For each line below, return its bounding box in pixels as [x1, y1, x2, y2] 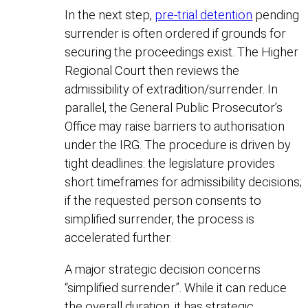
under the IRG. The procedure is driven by [65, 137, 291, 153]
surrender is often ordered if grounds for [65, 26, 287, 41]
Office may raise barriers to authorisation [65, 119, 285, 134]
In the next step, [65, 8, 155, 23]
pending [252, 8, 300, 23]
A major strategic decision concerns [65, 261, 261, 276]
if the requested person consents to [65, 193, 262, 208]
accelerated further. [65, 230, 173, 245]
